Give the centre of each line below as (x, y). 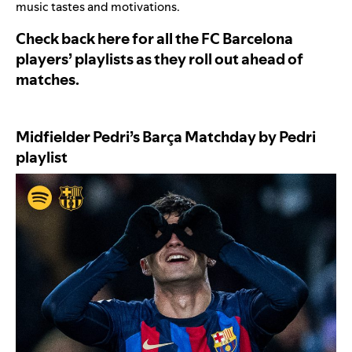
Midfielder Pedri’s (79, 136)
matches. (49, 79)
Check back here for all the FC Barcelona (154, 38)
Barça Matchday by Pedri (229, 136)
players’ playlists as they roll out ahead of (159, 59)
